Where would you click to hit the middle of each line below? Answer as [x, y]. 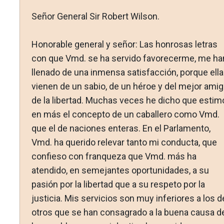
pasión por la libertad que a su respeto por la [118, 184]
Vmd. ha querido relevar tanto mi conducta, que [124, 142]
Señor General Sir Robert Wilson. [95, 16]
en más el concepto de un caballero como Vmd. [125, 114]
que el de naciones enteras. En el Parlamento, [121, 128]
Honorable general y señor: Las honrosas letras [124, 44]
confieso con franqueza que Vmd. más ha [114, 156]
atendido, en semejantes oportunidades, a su [120, 170]
